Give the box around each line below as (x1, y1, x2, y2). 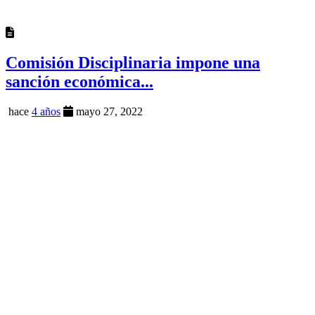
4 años (32, 105, 60, 118)
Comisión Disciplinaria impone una (6, 53, 260, 72)
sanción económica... (6, 72, 153, 91)
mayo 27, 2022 (73, 105, 143, 118)
